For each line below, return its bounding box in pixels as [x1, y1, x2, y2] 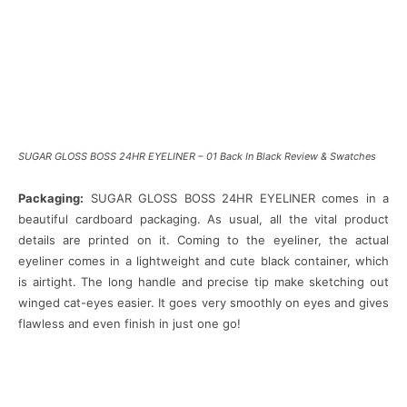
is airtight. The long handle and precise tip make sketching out [18, 274, 389, 290]
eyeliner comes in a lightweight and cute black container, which [18, 253, 389, 269]
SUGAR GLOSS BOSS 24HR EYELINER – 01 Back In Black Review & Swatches [18, 150, 376, 164]
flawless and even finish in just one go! [18, 316, 241, 332]
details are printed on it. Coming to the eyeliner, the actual [18, 233, 389, 248]
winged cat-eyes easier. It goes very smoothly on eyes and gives [18, 295, 389, 311]
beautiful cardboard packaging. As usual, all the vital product [18, 212, 389, 227]
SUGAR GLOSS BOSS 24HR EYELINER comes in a [84, 191, 389, 206]
